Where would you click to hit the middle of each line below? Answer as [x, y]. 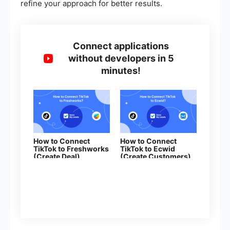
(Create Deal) [57, 157]
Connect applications [121, 46]
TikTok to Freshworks [71, 149]
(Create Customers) [156, 157]
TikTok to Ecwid [148, 149]
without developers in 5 [121, 59]
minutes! [121, 71]
